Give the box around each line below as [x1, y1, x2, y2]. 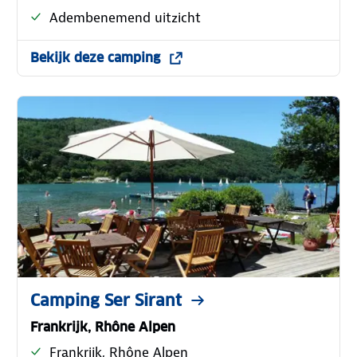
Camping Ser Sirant [30, 289, 182, 311]
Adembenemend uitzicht [49, 8, 202, 26]
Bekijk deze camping [30, 49, 161, 66]
